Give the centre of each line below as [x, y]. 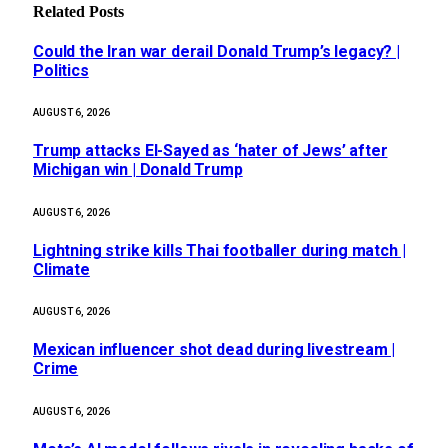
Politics [61, 70]
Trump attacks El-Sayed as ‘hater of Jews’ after [210, 151]
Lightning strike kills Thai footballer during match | [219, 250]
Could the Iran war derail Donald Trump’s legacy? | [216, 51]
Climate [61, 269]
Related [61, 11]
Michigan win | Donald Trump [138, 170]
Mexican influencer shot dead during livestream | [214, 350]
